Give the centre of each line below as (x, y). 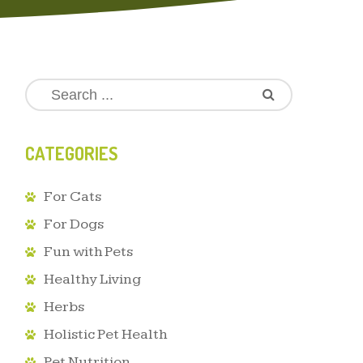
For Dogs (74, 224)
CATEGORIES (71, 153)
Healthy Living (92, 279)
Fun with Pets (88, 252)
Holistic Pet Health (105, 334)
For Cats (73, 196)
